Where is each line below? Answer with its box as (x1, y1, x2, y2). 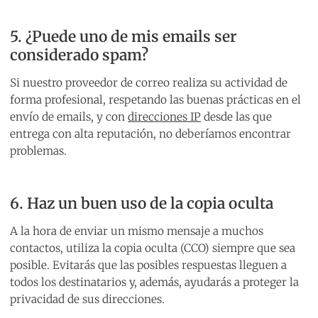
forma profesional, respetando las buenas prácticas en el (10, 93, 301, 107)
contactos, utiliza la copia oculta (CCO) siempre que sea (10, 241, 295, 256)
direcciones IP (128, 110, 201, 124)
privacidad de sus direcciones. (10, 292, 165, 307)
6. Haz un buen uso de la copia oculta (10, 194, 273, 214)
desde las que (201, 110, 272, 124)
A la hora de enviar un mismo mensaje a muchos (10, 224, 263, 238)
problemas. (10, 144, 67, 158)
